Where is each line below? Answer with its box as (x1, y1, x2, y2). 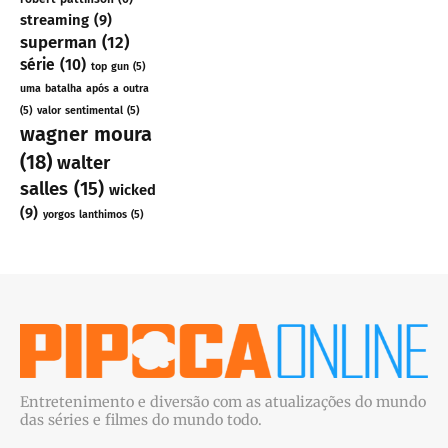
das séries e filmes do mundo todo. (20, 411, 262, 430)
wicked (109, 181, 156, 200)
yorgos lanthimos (43, 208, 127, 222)
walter (57, 152, 110, 175)
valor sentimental (37, 104, 123, 118)
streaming (20, 11, 89, 30)
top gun (91, 60, 129, 74)
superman (20, 32, 97, 53)
